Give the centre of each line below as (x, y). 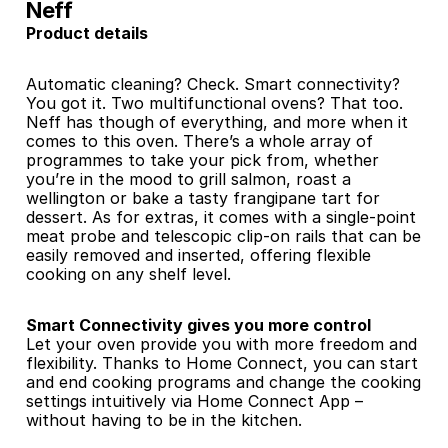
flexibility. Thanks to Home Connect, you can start (222, 363)
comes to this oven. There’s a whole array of (199, 141)
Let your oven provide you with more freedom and (221, 344)
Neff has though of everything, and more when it (217, 122)
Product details (87, 33)
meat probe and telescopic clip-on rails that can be (223, 236)
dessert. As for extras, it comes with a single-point (221, 217)
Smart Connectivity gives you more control (200, 325)
